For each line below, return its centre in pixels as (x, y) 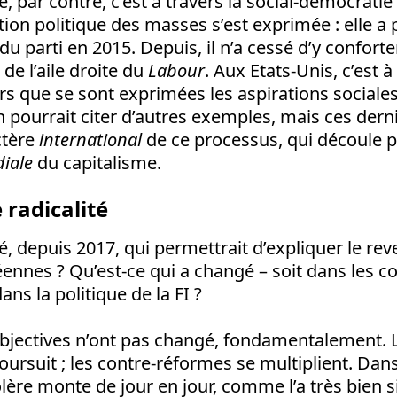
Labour (176, 71)
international (90, 140)
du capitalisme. (97, 163)
